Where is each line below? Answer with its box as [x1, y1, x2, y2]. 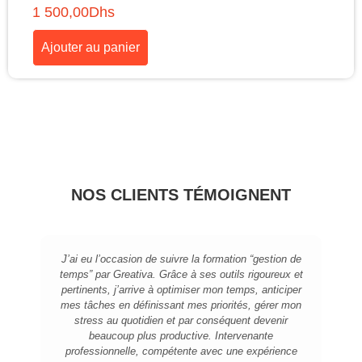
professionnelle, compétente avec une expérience [65, 345, 297, 358]
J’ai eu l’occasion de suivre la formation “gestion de [61, 253, 301, 266]
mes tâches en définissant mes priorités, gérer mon [61, 299, 301, 312]
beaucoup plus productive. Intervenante [89, 330, 273, 343]
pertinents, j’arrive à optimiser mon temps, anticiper [61, 284, 301, 297]
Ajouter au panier [41, 40, 140, 55]
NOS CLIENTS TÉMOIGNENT [71, 186, 291, 204]
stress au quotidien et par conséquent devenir [74, 314, 288, 327]
